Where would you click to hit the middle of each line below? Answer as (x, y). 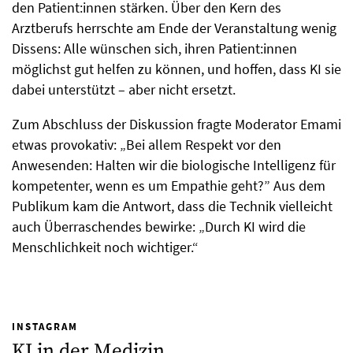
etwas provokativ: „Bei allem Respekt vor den (147, 144)
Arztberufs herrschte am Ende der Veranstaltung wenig (174, 28)
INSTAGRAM (45, 326)
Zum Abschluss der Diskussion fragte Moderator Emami (176, 124)
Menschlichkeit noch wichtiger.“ (105, 247)
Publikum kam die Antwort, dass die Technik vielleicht (172, 206)
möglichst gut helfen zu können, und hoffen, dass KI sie (176, 69)
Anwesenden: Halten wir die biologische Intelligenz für (174, 165)
